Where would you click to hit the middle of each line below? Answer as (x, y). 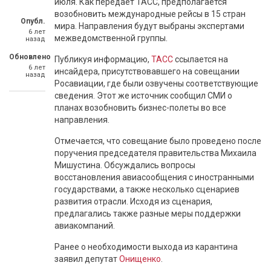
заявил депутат (87, 259)
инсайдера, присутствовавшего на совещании (147, 71)
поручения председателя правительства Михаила (155, 153)
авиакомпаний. (85, 226)
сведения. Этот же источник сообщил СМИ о (143, 96)
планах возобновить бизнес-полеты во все (140, 108)
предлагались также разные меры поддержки (148, 214)
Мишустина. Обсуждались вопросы (125, 165)
